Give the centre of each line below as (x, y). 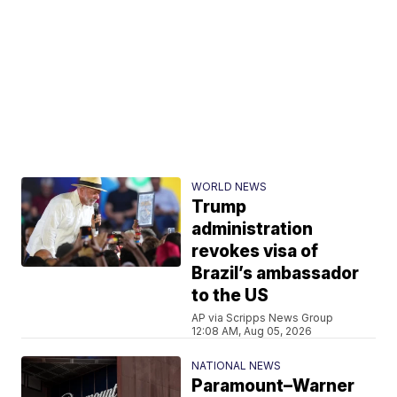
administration (253, 229)
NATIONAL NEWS (237, 365)
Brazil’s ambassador (276, 273)
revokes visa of (255, 251)
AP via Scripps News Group (263, 317)
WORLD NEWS (230, 186)
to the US (230, 295)
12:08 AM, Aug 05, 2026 (252, 331)
